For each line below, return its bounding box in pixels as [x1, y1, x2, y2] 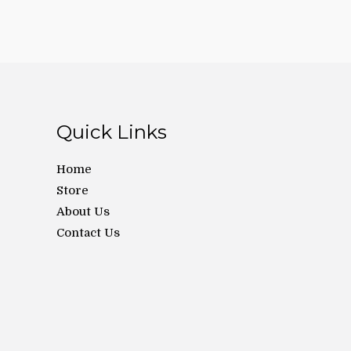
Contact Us [56, 226, 120, 241]
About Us [56, 204, 110, 219]
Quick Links [56, 120, 167, 144]
